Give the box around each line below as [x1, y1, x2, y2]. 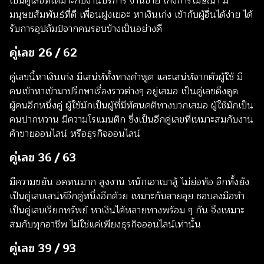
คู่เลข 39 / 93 [9, 239, 76, 259]
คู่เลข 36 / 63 [9, 148, 76, 168]
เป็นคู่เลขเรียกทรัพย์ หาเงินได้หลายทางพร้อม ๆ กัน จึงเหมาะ [9, 203, 245, 219]
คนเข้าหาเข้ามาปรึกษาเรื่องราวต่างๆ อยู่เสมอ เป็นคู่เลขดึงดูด [9, 84, 238, 100]
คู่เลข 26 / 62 [9, 43, 77, 63]
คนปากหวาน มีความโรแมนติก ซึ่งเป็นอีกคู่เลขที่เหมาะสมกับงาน [9, 112, 253, 128]
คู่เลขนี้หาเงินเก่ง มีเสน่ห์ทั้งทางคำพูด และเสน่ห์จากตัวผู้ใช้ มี [9, 70, 243, 85]
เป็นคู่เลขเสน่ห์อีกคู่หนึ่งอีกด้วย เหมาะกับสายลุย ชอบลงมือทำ [9, 189, 245, 204]
